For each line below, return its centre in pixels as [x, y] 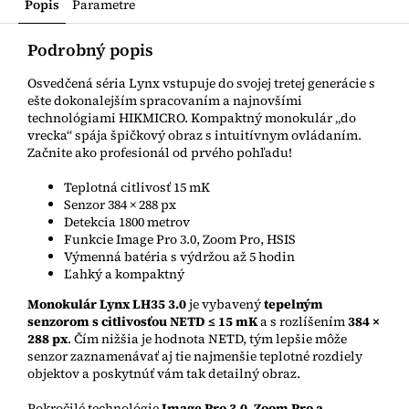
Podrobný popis [90, 50]
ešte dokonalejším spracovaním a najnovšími [165, 101]
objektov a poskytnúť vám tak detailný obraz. [164, 374]
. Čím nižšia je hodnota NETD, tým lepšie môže [207, 339]
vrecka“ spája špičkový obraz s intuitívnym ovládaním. [194, 136]
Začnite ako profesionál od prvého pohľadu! [160, 153]
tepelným [294, 304]
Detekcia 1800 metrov [127, 222]
